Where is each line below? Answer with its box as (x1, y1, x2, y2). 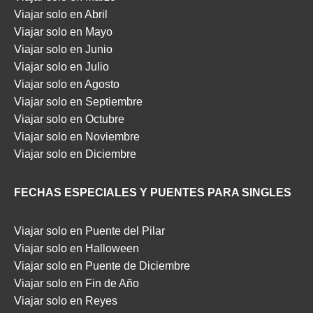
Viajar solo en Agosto (14, 78, 119, 90)
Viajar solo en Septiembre (14, 96, 143, 108)
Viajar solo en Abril (14, 8, 108, 20)
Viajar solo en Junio (14, 43, 112, 55)
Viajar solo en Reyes (14, 295, 117, 307)
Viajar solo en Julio (14, 61, 109, 73)
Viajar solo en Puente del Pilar (14, 225, 165, 237)
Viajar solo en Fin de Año (14, 277, 139, 289)
